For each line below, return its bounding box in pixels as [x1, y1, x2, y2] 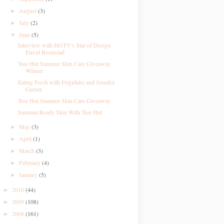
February [19, 158, 42, 166]
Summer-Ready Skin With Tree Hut [17, 108, 102, 116]
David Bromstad [25, 48, 64, 56]
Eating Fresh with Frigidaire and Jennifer [17, 78, 115, 86]
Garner [25, 85, 42, 93]
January [19, 170, 39, 178]
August [19, 6, 38, 14]
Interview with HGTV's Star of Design [17, 41, 110, 49]
